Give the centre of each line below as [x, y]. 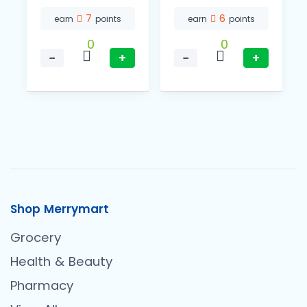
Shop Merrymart [60, 209]
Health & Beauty [61, 262]
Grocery [36, 238]
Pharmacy [42, 286]
